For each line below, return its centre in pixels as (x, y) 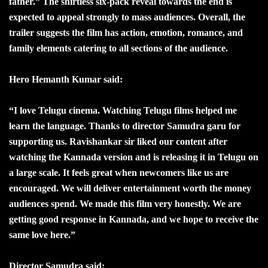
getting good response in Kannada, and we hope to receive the (134, 219)
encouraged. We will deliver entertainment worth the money (130, 188)
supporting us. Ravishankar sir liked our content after (118, 141)
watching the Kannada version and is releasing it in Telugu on (134, 157)
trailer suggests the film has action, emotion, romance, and (126, 32)
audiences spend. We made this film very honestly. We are (125, 203)
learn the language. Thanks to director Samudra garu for (125, 126)
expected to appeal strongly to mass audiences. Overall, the (127, 17)
